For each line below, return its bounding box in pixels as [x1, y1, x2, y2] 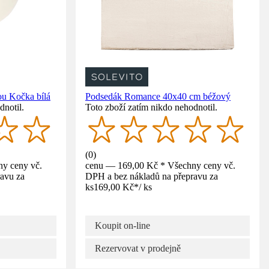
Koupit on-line [95, 220, 150, 231]
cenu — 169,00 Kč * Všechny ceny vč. [85, 160, 235, 171]
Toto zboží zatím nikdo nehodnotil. [85, 101, 217, 112]
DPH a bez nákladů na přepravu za [85, 171, 218, 181]
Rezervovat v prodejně [95, 243, 181, 253]
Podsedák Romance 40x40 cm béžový [85, 91, 231, 101]
